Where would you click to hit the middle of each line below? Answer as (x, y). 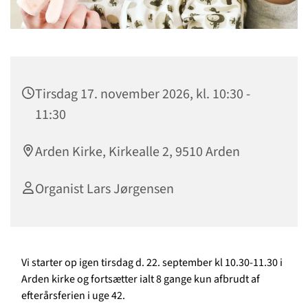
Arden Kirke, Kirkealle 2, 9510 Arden (137, 152)
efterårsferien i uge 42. (73, 296)
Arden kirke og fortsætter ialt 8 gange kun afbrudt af (141, 279)
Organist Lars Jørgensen (104, 189)
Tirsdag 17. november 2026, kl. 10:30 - (143, 95)
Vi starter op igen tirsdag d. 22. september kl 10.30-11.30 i (152, 263)
